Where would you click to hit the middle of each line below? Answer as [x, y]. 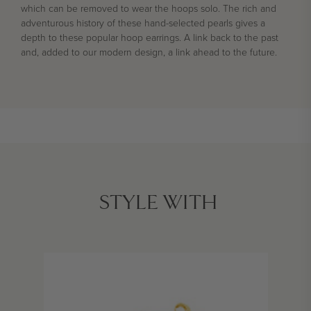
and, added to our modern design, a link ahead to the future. [149, 53]
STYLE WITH [158, 203]
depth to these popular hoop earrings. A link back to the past [150, 38]
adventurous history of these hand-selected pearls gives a [143, 24]
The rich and [250, 9]
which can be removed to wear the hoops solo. [122, 9]
